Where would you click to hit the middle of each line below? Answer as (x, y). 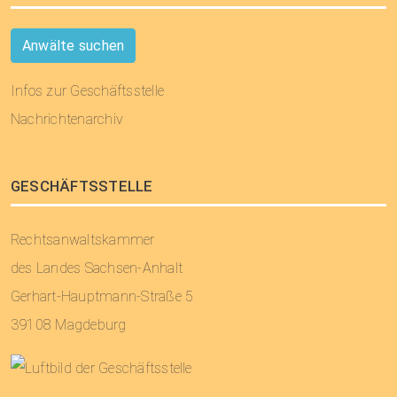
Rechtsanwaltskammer (83, 240)
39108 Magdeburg (69, 325)
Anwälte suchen (74, 45)
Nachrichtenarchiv (67, 119)
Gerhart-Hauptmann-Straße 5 (102, 297)
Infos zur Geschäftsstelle (87, 90)
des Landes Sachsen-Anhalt (97, 269)
